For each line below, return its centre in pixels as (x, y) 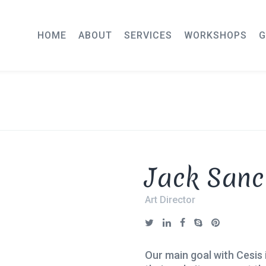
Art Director (170, 200)
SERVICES (148, 35)
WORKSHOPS (216, 35)
